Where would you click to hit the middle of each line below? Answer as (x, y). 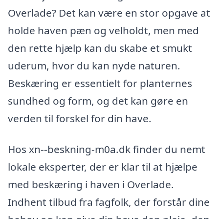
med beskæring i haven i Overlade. (91, 185)
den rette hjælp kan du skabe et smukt (100, 48)
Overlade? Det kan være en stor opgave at (109, 12)
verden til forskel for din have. (80, 118)
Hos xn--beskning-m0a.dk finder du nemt (107, 149)
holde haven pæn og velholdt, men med (103, 30)
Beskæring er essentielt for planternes (100, 83)
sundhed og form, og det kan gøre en (98, 100)
